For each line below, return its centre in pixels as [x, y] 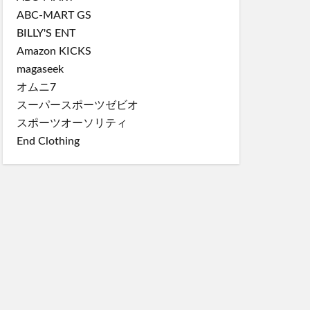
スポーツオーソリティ [72, 123]
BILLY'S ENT [46, 33]
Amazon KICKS [54, 51]
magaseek [40, 69]
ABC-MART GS [54, 15]
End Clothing [48, 141]
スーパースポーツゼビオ [77, 105]
